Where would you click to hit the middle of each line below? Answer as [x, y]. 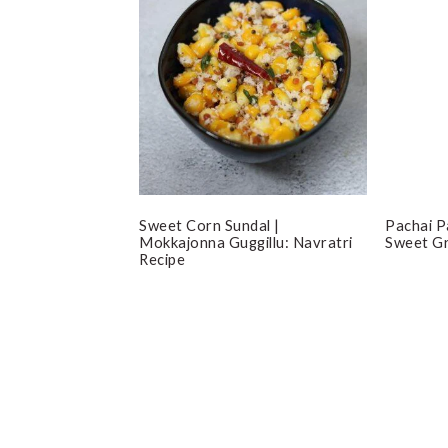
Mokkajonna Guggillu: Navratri [246, 241]
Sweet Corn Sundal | [209, 224]
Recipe [162, 258]
